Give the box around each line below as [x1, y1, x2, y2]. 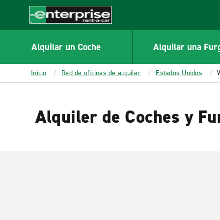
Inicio [31, 68, 47, 78]
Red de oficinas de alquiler [61, 68, 141, 78]
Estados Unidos [156, 68, 202, 78]
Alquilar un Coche [31, 40, 101, 53]
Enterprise [29, 23, 65, 34]
